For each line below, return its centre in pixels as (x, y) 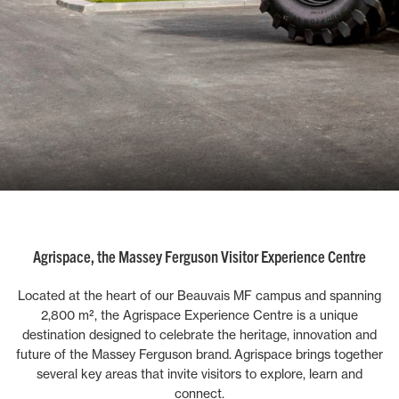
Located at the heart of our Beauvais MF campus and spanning (199, 295)
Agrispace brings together (309, 354)
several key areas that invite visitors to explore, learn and (199, 374)
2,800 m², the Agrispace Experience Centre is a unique (199, 315)
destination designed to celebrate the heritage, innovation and (199, 334)
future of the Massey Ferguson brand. (124, 354)
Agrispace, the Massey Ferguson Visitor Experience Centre (199, 256)
